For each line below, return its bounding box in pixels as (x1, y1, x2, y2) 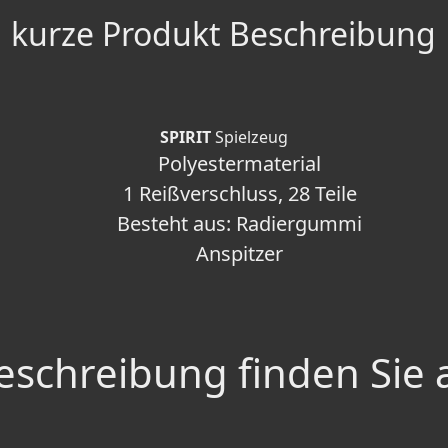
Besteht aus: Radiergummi (117, 210, 363, 238)
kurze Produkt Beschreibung (11, 12, 437, 56)
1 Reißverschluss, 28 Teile (122, 180, 357, 208)
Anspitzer (196, 240, 284, 268)
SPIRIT (159, 126, 211, 149)
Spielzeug (210, 126, 288, 149)
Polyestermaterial (158, 150, 322, 178)
